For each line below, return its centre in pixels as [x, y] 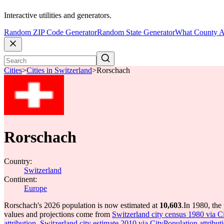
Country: [18, 161]
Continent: [20, 179]
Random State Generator [136, 32]
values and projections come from [58, 214]
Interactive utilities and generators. [58, 15]
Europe [35, 188]
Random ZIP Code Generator [50, 32]
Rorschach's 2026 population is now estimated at [82, 205]
